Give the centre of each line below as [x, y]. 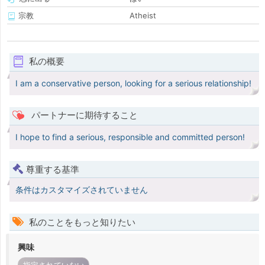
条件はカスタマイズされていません [82, 190]
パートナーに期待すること [83, 115]
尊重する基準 [53, 170]
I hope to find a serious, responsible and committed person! [130, 137]
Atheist [143, 16]
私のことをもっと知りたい [81, 222]
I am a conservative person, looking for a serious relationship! [133, 83]
